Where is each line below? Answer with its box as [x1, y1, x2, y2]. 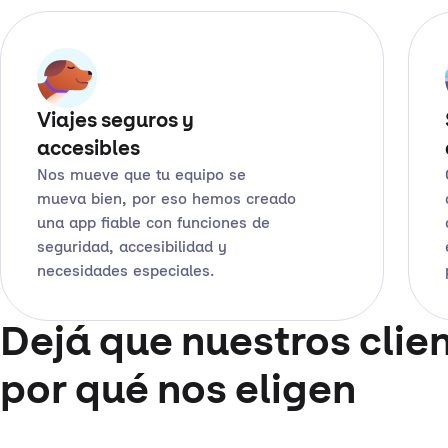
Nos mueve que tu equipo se [37, 168, 246, 184]
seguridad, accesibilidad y [37, 240, 227, 256]
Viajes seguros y [37, 112, 193, 132]
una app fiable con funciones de [37, 216, 270, 232]
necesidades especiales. [37, 264, 215, 280]
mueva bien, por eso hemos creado [37, 192, 296, 208]
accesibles [37, 140, 140, 160]
